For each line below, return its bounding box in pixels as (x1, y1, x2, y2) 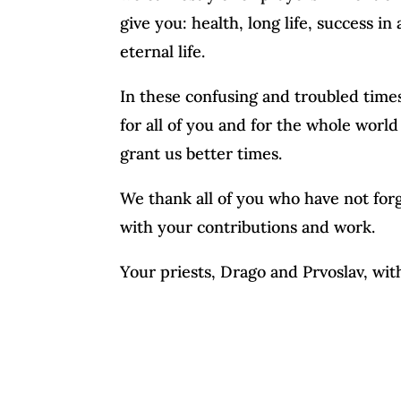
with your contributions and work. (120, 217, 376, 238)
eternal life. (120, 41, 206, 63)
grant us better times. (120, 143, 283, 165)
